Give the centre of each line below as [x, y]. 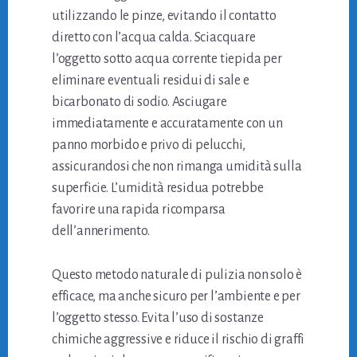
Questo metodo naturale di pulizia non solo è [177, 275]
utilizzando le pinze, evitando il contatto [164, 16]
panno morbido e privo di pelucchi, [149, 145]
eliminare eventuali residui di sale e [151, 80]
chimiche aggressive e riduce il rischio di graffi [178, 339]
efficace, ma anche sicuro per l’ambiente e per [176, 296]
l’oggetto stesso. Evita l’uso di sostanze [158, 318]
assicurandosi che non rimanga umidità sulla [177, 166]
